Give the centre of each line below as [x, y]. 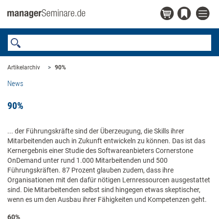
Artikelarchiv [24, 67]
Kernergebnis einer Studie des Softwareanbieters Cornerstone [100, 151]
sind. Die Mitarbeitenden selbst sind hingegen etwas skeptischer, [104, 190]
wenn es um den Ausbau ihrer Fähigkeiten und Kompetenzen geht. [107, 199]
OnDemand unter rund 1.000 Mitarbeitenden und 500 [88, 160]
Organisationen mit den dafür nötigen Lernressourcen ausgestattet [109, 180]
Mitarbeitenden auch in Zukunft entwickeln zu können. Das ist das [106, 141]
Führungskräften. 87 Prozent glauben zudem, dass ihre [90, 170]
